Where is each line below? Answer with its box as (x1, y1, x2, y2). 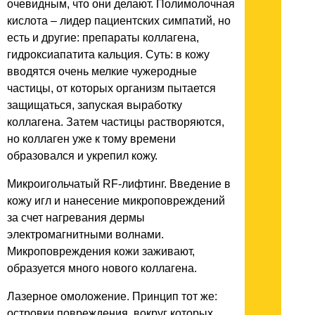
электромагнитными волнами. (7, 229, 164, 241)
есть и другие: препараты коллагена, (7, 32, 199, 44)
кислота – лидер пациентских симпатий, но (7, 15, 231, 27)
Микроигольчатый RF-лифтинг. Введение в (7, 178, 231, 191)
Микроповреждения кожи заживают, (7, 245, 195, 258)
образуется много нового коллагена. (7, 262, 197, 275)
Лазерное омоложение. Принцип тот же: (7, 290, 217, 303)
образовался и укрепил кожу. (7, 150, 157, 162)
